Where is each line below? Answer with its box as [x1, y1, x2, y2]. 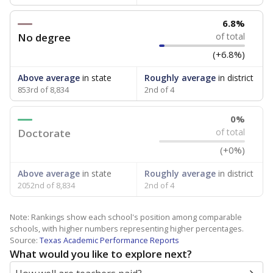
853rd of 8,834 [18, 84, 69, 95]
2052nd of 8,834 [18, 180, 75, 191]
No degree [18, 30, 71, 44]
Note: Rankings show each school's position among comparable [10, 211, 242, 222]
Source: [10, 235, 40, 246]
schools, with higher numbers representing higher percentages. [10, 223, 244, 234]
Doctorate [18, 126, 71, 140]
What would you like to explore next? [10, 247, 192, 261]
